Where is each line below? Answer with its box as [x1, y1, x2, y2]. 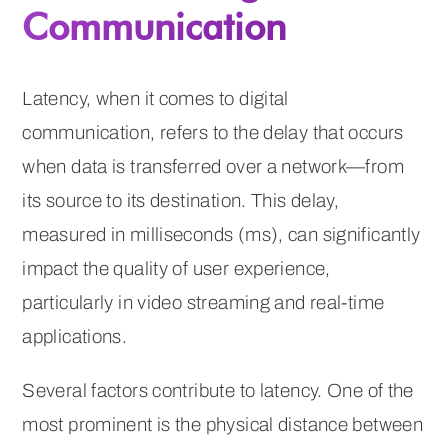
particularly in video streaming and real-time [22, 292, 385, 314]
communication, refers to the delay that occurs [22, 122, 404, 144]
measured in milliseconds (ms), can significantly [22, 224, 421, 246]
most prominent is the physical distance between [22, 414, 424, 436]
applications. [22, 326, 128, 348]
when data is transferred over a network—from [22, 156, 404, 178]
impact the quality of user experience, [22, 258, 331, 280]
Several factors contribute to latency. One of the [22, 380, 414, 402]
